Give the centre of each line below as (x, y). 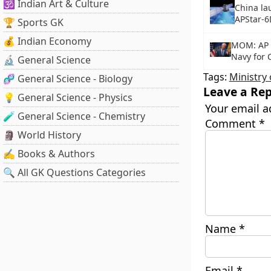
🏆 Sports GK (33, 22)
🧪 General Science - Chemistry (74, 116)
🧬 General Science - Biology (68, 79)
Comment (232, 123)
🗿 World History (42, 135)
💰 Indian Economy (47, 41)
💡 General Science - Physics (68, 97)
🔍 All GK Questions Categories (74, 172)
